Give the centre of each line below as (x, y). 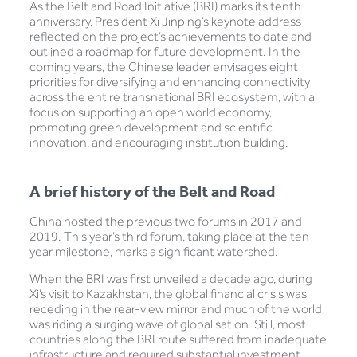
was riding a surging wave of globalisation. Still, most (167, 324)
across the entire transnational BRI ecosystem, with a (172, 97)
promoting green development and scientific (151, 127)
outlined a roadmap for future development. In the (165, 51)
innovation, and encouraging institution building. (159, 142)
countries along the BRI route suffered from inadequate (178, 339)
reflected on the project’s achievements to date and (170, 36)
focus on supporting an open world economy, (150, 112)
